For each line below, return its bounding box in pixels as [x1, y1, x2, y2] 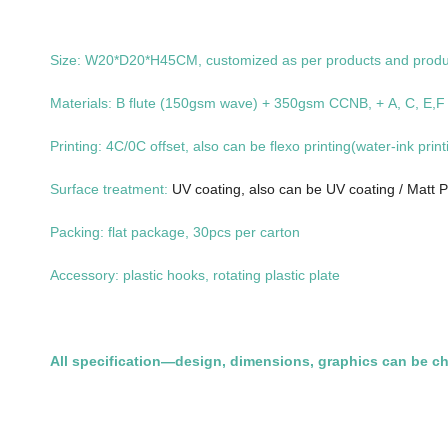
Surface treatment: [50, 180, 172, 197]
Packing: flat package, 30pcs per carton [50, 223, 300, 240]
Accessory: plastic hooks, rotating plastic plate [50, 266, 340, 283]
